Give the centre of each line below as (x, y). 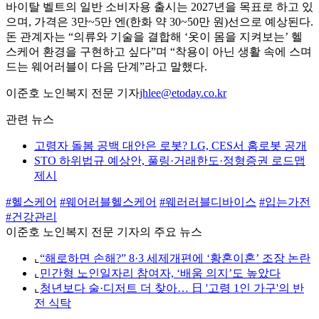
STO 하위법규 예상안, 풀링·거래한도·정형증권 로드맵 (170, 161)
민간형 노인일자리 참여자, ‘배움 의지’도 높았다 (160, 273)
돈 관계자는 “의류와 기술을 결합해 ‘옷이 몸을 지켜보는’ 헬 (154, 37)
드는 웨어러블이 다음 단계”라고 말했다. (106, 67)
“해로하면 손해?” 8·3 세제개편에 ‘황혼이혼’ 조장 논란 (175, 258)
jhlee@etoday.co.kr (183, 93)
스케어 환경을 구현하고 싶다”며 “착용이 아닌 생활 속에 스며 (159, 52)
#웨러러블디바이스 (208, 202)
